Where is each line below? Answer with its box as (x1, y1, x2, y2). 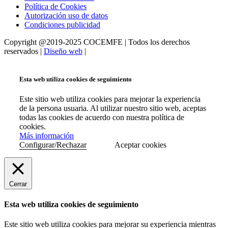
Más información (19, 131, 74, 140)
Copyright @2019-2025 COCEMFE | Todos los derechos (4, 38, 190, 47)
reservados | (4, 47, 44, 56)
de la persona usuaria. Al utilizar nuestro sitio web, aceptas (19, 103, 206, 112)
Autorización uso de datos (24, 11, 108, 20)
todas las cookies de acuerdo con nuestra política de (19, 112, 184, 122)
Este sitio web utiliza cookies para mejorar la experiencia (19, 94, 201, 103)
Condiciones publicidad (24, 20, 100, 30)
